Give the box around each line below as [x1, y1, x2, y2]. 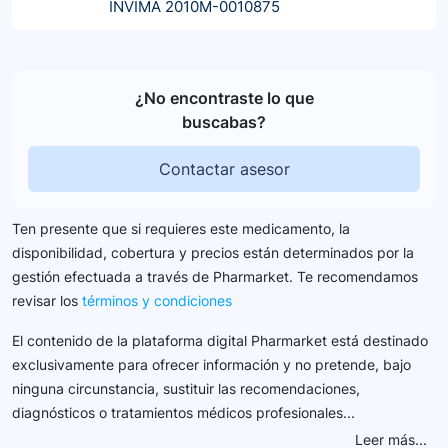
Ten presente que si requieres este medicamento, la [12, 219, 350, 237]
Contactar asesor [158, 158, 290, 179]
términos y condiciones [82, 291, 232, 309]
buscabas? [182, 111, 266, 132]
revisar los [12, 291, 82, 309]
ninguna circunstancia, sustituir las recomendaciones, [12, 379, 360, 397]
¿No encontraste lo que [134, 87, 314, 108]
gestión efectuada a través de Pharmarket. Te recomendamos [12, 267, 418, 285]
